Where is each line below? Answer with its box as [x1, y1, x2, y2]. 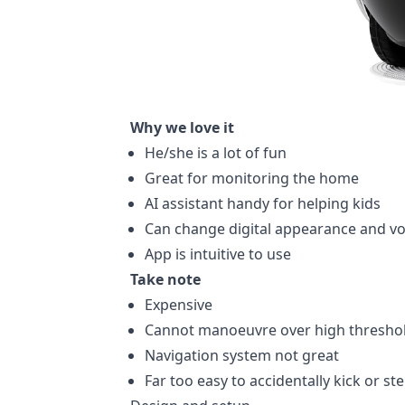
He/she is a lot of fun [145, 143, 287, 163]
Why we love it [130, 118, 234, 137]
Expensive [145, 295, 212, 315]
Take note [130, 269, 201, 289]
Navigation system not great [145, 345, 339, 365]
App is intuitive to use [145, 244, 291, 264]
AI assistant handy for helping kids [145, 193, 381, 213]
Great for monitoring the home [145, 168, 359, 188]
